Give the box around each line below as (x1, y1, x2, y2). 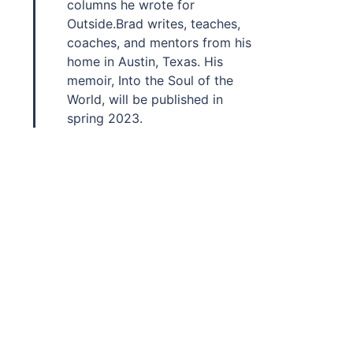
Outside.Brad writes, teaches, (66, 16, 240, 32)
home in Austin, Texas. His (66, 54, 223, 69)
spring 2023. (66, 110, 143, 126)
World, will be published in (66, 91, 223, 107)
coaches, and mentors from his (66, 35, 251, 50)
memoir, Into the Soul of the (66, 72, 233, 88)
